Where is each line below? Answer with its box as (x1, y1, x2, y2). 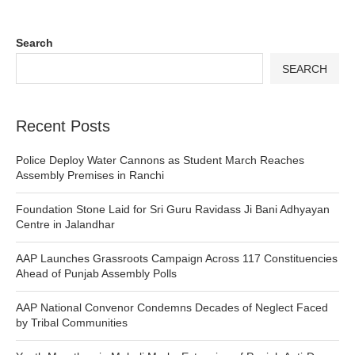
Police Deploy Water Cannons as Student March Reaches (16, 154, 304, 167)
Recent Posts (16, 117, 110, 136)
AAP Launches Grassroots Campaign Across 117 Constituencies (16, 252, 338, 265)
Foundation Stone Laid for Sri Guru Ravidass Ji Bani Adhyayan (16, 203, 330, 216)
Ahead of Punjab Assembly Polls (16, 267, 177, 281)
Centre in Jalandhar (16, 218, 115, 231)
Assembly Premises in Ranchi (16, 169, 164, 182)
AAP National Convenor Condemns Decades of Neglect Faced (16, 301, 328, 315)
